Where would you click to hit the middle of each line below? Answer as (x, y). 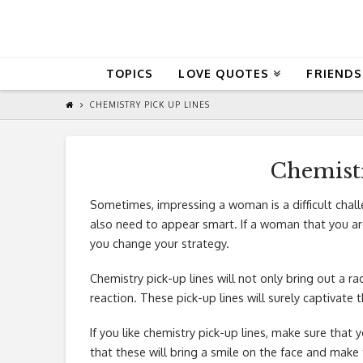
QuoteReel (170, 28)
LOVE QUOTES (224, 73)
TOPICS (130, 73)
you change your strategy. (159, 243)
